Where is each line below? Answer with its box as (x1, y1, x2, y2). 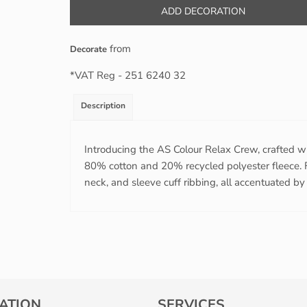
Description (81, 100, 125, 111)
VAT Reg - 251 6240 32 (75, 69, 186, 82)
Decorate (70, 43, 107, 56)
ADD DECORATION (160, 5, 245, 19)
